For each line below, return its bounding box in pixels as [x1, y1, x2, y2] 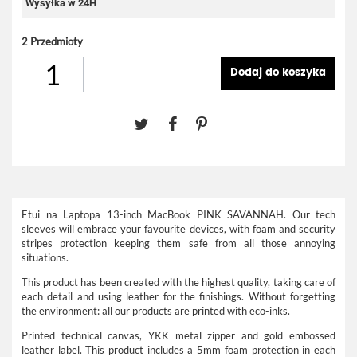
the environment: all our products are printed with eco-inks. [22, 304, 290, 317]
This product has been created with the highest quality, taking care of [22, 276, 335, 288]
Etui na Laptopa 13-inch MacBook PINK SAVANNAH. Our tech [22, 208, 335, 221]
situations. [22, 251, 69, 264]
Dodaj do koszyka [230, 65, 326, 81]
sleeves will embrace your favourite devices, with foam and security [22, 222, 335, 235]
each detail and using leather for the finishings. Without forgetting [22, 290, 335, 303]
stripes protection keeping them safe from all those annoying [22, 237, 335, 249]
